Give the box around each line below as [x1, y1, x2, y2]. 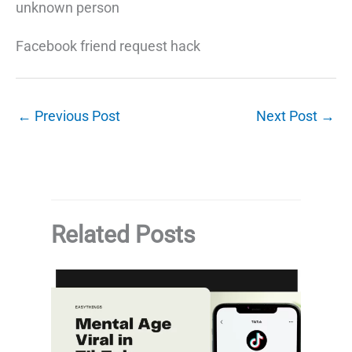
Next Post [256, 108, 321, 125]
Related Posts [51, 221, 195, 249]
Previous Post [31, 108, 120, 125]
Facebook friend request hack [16, 38, 200, 55]
